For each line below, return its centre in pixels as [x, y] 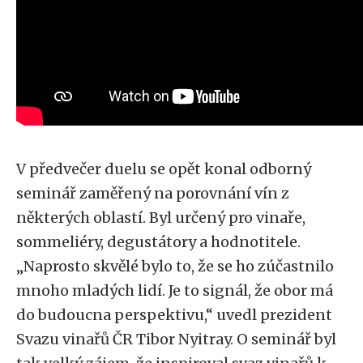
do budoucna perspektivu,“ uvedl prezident [174, 315]
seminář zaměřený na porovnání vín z [153, 193]
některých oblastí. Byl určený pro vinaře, [161, 218]
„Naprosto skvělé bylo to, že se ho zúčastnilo [175, 266]
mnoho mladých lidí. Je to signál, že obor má [175, 290]
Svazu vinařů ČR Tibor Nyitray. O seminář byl [176, 339]
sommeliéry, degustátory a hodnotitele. [158, 242]
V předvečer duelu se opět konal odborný [164, 169]
